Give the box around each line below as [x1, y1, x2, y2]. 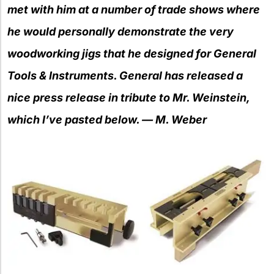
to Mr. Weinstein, [159, 91, 250, 105]
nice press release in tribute [7, 91, 159, 105]
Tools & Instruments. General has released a [7, 69, 243, 83]
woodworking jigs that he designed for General [7, 47, 256, 61]
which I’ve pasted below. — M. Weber [7, 113, 207, 127]
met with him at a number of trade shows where [7, 3, 260, 17]
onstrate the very [141, 25, 234, 39]
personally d [58, 25, 124, 39]
